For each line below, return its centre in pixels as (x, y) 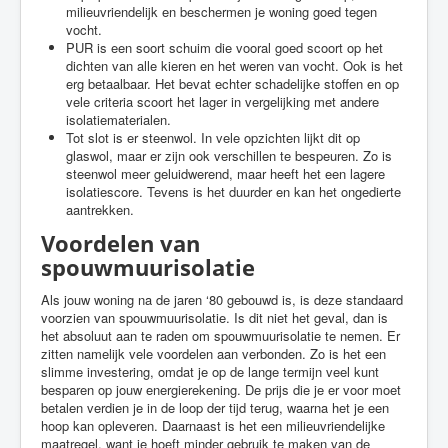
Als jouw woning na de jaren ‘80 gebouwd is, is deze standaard (222, 299)
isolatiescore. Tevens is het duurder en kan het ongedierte (233, 191)
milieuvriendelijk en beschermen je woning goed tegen (221, 11)
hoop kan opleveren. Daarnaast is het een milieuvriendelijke (213, 425)
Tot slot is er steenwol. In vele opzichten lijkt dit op (213, 137)
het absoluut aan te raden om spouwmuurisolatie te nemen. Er (220, 335)
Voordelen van (120, 243)
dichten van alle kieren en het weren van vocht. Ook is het (234, 65)
